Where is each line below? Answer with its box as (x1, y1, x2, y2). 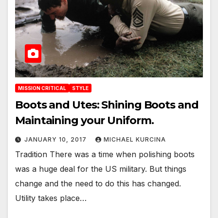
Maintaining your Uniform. (15, 113, 154, 127)
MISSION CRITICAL (18, 85, 66, 91)
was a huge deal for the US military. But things (15, 163, 186, 174)
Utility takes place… (15, 193, 87, 203)
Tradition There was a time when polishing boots (15, 149, 195, 159)
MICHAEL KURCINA (104, 135, 166, 143)
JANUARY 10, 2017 (24, 135, 89, 143)
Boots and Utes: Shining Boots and (15, 98, 199, 111)
